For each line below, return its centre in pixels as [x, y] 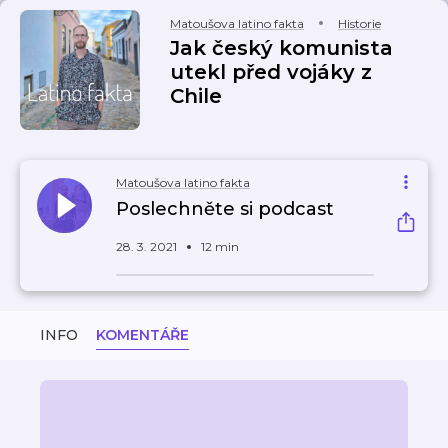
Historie [359, 23]
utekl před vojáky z [271, 72]
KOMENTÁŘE [142, 335]
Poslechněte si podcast [225, 209]
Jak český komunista [281, 48]
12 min [220, 246]
